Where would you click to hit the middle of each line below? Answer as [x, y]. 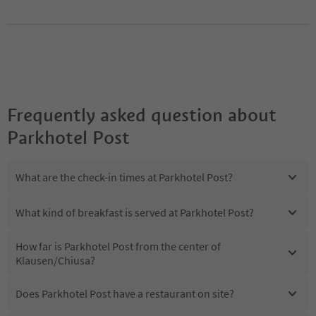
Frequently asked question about [142, 115]
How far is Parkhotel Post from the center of [118, 246]
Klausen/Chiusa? [55, 260]
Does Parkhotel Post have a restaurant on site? [125, 294]
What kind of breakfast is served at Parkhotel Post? [135, 213]
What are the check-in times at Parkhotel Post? [124, 177]
